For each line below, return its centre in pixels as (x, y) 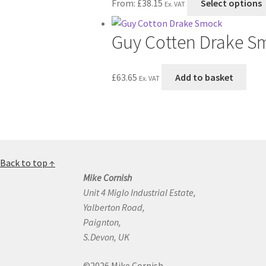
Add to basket (204, 77)
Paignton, (102, 222)
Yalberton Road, (114, 208)
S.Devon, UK (107, 237)
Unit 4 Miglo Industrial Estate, (140, 193)
